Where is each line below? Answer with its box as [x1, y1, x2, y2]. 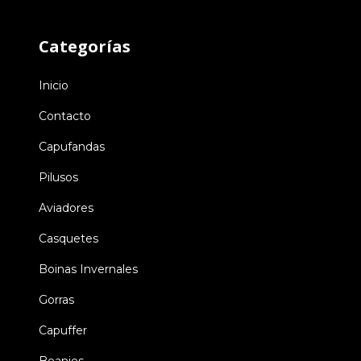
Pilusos [39, 170, 78, 185]
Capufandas [39, 139, 105, 155]
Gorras [39, 293, 74, 308]
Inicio [39, 78, 68, 93]
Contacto [39, 109, 91, 124]
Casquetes [39, 231, 98, 247]
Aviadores [39, 201, 93, 216]
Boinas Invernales [39, 262, 138, 277]
